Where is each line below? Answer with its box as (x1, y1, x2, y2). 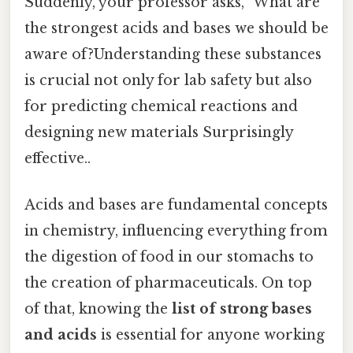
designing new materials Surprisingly (24, 123, 293, 141)
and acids (24, 326, 97, 344)
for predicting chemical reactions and (24, 97, 298, 115)
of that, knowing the (24, 300, 172, 318)
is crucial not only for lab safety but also (24, 71, 312, 89)
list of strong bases (172, 300, 312, 318)
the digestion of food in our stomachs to (24, 248, 314, 266)
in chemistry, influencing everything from (24, 222, 328, 240)
